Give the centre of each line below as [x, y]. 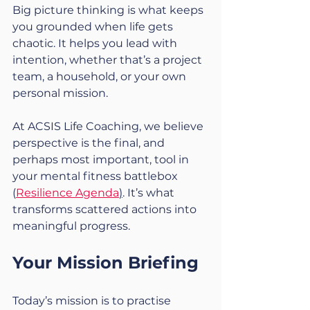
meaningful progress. [71, 226]
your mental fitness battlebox [97, 176]
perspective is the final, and [90, 143]
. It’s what [150, 193]
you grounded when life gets [94, 27]
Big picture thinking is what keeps [109, 10]
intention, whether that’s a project [109, 60]
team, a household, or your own [101, 76]
